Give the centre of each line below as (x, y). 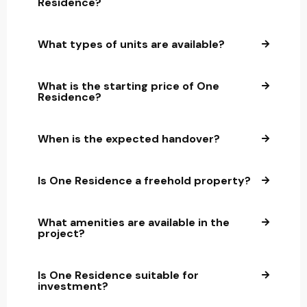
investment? (73, 286)
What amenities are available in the (134, 223)
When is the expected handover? (129, 139)
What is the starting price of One (128, 86)
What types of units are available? (131, 45)
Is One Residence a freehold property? (144, 181)
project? (61, 234)
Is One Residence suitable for (118, 275)
